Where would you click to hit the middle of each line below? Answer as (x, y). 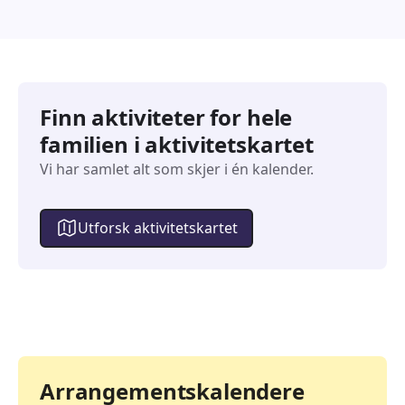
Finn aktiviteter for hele (166, 117)
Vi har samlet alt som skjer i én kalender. (177, 169)
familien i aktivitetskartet (177, 144)
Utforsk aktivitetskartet (157, 228)
